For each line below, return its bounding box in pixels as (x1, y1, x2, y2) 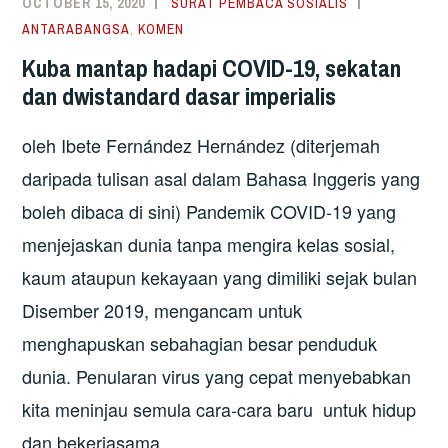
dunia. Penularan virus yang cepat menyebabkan (22, 362, 412, 389)
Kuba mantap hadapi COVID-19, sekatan (22, 51, 402, 84)
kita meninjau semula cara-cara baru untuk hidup (22, 395, 417, 422)
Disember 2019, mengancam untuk (22, 296, 303, 323)
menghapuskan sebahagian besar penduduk (22, 329, 378, 356)
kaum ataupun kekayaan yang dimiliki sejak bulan (22, 263, 418, 290)
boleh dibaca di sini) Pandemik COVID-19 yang (22, 197, 397, 224)
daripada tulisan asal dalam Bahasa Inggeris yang (22, 164, 421, 191)
